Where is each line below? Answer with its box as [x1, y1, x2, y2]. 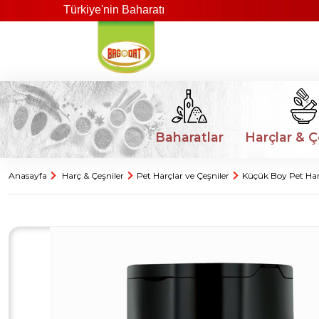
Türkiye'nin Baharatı [18, 4, 165, 16]
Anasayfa [9, 170, 47, 181]
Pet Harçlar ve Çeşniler [137, 170, 229, 181]
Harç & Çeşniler [62, 170, 124, 181]
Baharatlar [155, 130, 224, 145]
